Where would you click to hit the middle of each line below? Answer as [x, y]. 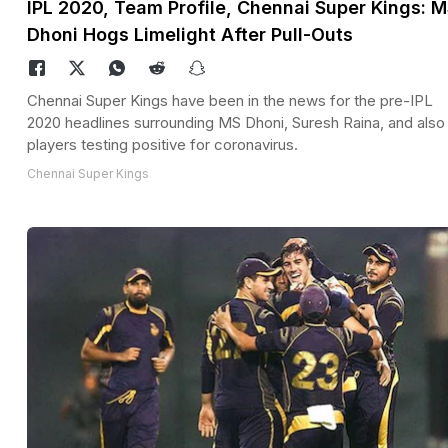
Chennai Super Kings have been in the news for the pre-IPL [230, 101]
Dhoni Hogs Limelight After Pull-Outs [190, 35]
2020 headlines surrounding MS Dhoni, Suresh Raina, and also [236, 123]
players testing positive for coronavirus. [162, 145]
